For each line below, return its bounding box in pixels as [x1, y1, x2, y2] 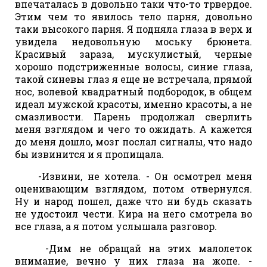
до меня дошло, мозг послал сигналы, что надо [15, 135, 252, 148]
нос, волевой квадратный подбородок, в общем [15, 85, 252, 98]
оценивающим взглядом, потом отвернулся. [15, 182, 252, 195]
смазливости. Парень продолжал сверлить [15, 110, 252, 123]
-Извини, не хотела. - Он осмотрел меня [23, 169, 252, 182]
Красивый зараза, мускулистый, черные [15, 47, 252, 60]
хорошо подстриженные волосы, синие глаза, [15, 60, 252, 73]
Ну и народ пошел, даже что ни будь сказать [15, 194, 252, 207]
